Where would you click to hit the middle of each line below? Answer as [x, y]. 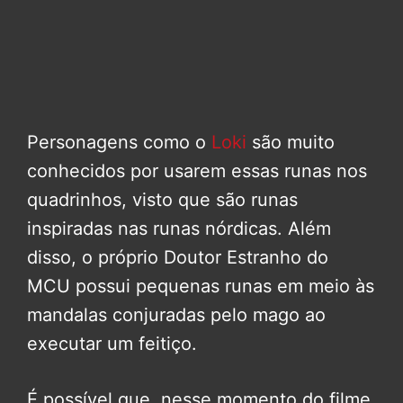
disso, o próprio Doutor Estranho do [178, 257]
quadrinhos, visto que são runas [162, 199]
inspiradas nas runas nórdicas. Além [179, 228]
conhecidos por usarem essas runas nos [197, 170]
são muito [291, 142]
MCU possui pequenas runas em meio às [201, 286]
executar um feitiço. [112, 343]
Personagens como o [119, 142]
